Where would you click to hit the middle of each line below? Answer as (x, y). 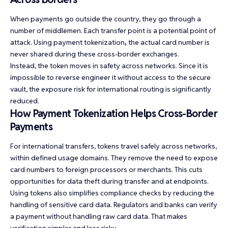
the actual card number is (168, 42)
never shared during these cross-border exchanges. (95, 54)
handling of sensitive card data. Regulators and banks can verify (114, 205)
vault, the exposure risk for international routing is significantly (111, 89)
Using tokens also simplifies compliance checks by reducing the (112, 193)
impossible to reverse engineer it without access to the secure (110, 78)
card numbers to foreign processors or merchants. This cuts (106, 170)
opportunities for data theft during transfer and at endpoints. (109, 181)
